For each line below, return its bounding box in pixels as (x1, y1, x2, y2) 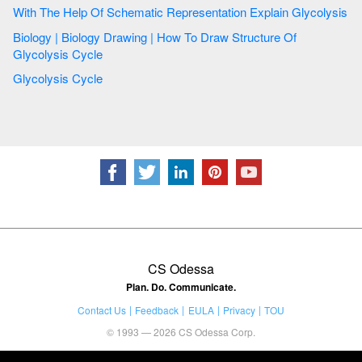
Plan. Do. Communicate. (126, 279, 236, 294)
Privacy (222, 302, 255, 317)
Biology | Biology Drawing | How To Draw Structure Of (13, 27, 297, 45)
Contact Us (77, 302, 126, 317)
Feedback (135, 302, 179, 317)
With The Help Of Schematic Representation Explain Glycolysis (292, 3, 347, 21)
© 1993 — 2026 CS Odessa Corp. (107, 324, 255, 339)
